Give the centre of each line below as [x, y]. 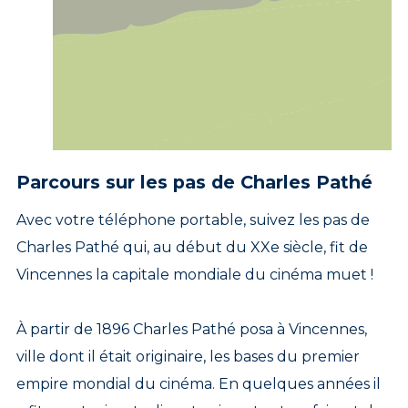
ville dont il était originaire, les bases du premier [188, 357]
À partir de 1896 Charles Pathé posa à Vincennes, [191, 330]
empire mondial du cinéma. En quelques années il [198, 384]
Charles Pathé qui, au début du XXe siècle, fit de [192, 248]
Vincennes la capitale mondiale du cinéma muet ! [194, 275]
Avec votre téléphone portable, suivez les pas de [193, 220]
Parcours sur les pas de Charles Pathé [194, 183]
